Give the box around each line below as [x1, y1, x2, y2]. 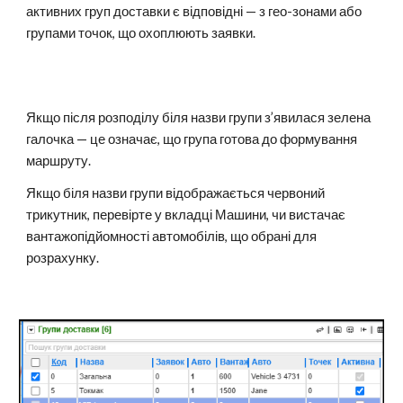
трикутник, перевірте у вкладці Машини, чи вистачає [26, 207, 346, 222]
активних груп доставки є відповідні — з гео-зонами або [26, 4, 363, 19]
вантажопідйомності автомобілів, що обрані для [26, 228, 318, 244]
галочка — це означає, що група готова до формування [26, 131, 358, 147]
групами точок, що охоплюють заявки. [26, 25, 259, 40]
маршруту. [26, 153, 92, 168]
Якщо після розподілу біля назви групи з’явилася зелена [26, 110, 372, 125]
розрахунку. [26, 250, 100, 265]
